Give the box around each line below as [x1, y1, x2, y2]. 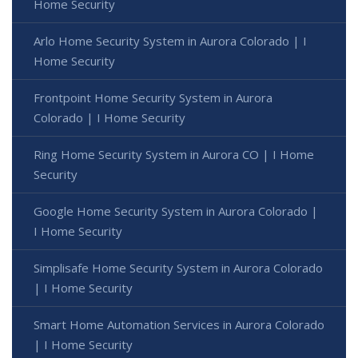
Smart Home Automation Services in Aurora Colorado [34, 316, 324, 332]
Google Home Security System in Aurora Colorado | [34, 202, 318, 219]
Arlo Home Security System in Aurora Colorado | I [34, 32, 307, 49]
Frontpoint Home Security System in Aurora [34, 89, 272, 105]
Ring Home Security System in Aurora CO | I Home [34, 145, 314, 162]
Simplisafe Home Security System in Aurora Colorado [34, 259, 323, 276]
